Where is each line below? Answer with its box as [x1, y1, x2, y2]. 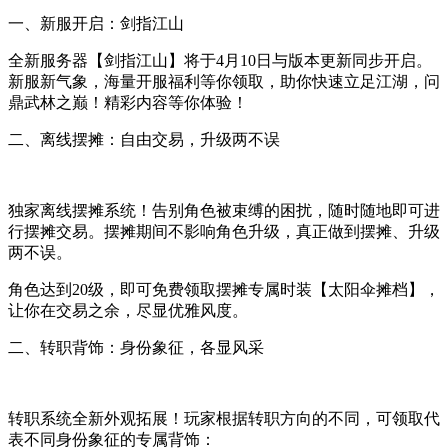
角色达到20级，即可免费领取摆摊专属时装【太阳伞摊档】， [8, 280, 440, 298]
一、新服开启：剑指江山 [8, 14, 184, 32]
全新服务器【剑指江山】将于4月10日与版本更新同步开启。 [8, 51, 432, 69]
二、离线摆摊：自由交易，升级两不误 [8, 130, 280, 148]
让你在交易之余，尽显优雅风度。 [8, 301, 248, 319]
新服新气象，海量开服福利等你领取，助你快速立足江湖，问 [8, 72, 440, 90]
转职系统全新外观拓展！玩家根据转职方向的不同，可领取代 [8, 409, 440, 427]
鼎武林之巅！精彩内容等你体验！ [8, 93, 248, 111]
